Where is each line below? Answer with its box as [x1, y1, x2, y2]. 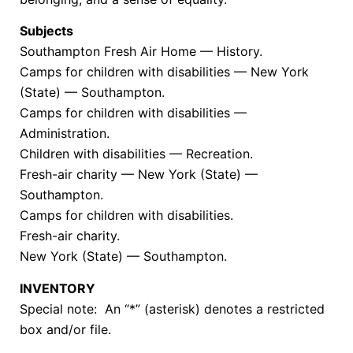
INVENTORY [20, 280, 95, 296]
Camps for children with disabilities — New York [20, 64, 309, 80]
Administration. [20, 125, 110, 142]
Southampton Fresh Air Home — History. [20, 43, 262, 60]
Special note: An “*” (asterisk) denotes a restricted [20, 300, 325, 317]
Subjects [20, 23, 73, 39]
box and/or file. [20, 321, 111, 337]
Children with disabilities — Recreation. [20, 146, 253, 162]
